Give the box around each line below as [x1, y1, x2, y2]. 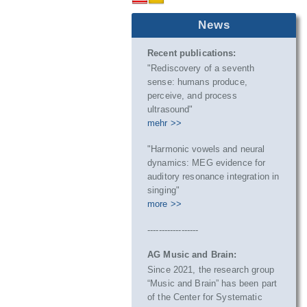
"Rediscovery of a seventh [147, 63, 255, 73]
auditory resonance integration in [147, 171, 280, 182]
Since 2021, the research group [147, 265, 274, 275]
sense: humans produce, [147, 77, 247, 87]
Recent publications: [147, 48, 236, 58]
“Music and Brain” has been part [147, 278, 278, 288]
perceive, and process [147, 90, 237, 101]
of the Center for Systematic [147, 292, 262, 302]
